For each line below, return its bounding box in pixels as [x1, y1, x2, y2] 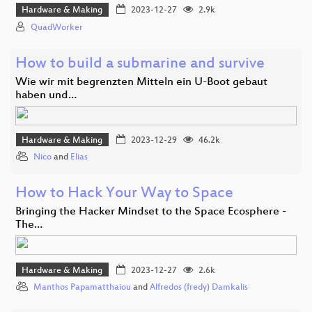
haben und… [15, 88, 77, 102]
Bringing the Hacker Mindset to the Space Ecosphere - [15, 205, 286, 219]
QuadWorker [31, 22, 83, 33]
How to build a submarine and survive [15, 55, 265, 73]
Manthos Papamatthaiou [33, 282, 131, 292]
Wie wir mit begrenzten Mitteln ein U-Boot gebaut [15, 75, 267, 89]
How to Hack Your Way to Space [15, 185, 233, 203]
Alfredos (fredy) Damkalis [150, 282, 248, 292]
